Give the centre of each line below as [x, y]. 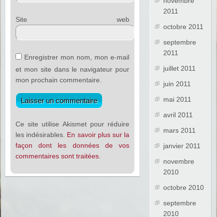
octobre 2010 [184, 188]
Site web [72, 20]
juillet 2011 [180, 69]
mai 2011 [178, 100]
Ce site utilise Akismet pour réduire [72, 124]
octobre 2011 [184, 27]
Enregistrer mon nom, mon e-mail [77, 57]
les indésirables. [41, 135]
